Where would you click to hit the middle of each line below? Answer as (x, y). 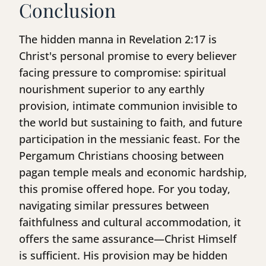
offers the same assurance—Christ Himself (128, 239)
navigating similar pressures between (114, 206)
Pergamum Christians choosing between (121, 156)
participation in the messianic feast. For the (129, 139)
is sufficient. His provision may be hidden (123, 256)
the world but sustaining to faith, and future (131, 123)
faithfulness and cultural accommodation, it (130, 222)
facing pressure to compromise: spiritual (123, 73)
